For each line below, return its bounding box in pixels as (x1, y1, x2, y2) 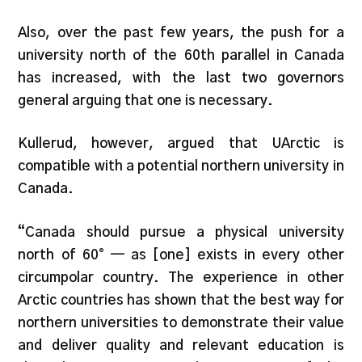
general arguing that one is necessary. (18, 93, 274, 107)
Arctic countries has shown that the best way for (18, 293, 344, 307)
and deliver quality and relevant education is (18, 338, 344, 352)
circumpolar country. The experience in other (18, 270, 344, 284)
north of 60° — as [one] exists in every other (18, 247, 344, 262)
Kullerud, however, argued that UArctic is (18, 137, 344, 150)
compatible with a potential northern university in (18, 159, 344, 173)
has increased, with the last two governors (18, 70, 344, 85)
